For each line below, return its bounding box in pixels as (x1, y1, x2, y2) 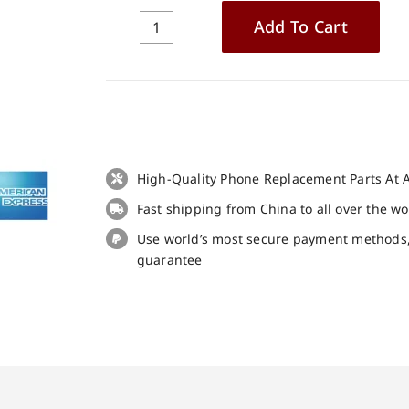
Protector (154, 115, 213, 133)
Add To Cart (253, 16, 348, 38)
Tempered (154, 49, 219, 68)
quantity (154, 203, 208, 221)
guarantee (136, 250, 203, 268)
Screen (154, 93, 198, 111)
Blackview (154, 159, 216, 177)
